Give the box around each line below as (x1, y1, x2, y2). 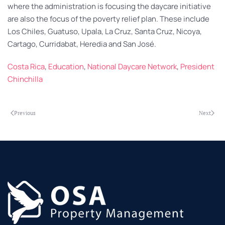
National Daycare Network (87, 61, 177, 72)
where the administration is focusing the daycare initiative (8, 1, 211, 12)
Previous (14, 109, 36, 117)
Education (48, 61, 84, 72)
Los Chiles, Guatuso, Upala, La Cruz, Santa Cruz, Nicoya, (8, 26, 202, 37)
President (180, 61, 214, 72)
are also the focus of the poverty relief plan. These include (8, 14, 209, 24)
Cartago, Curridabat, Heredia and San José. (8, 39, 156, 49)
